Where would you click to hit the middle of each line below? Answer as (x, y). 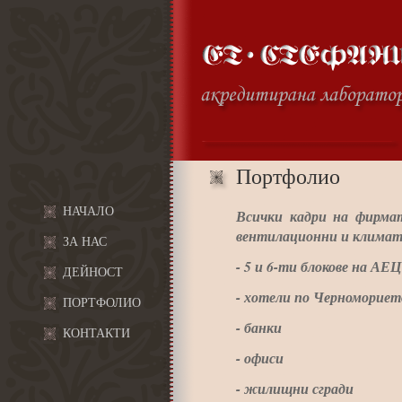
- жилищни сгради (295, 389)
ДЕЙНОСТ (93, 272)
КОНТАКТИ (96, 333)
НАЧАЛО (88, 211)
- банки (259, 328)
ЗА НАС (85, 242)
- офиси (260, 358)
